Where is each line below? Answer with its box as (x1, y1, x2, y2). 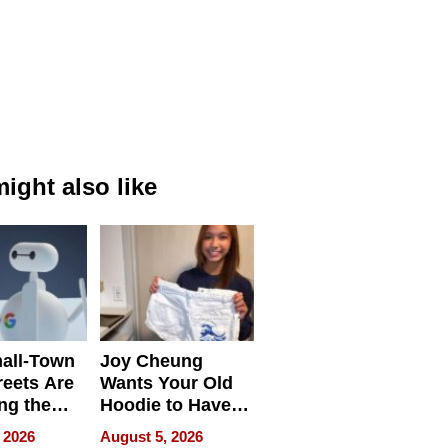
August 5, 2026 (99, 427, 203, 445)
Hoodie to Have (99, 394, 231, 415)
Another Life (99, 416, 206, 437)
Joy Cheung (99, 350, 203, 371)
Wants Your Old (99, 372, 233, 393)
